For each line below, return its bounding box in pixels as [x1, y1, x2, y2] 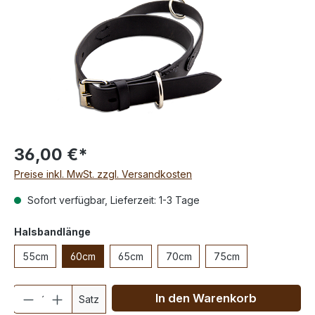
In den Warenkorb [155, 291, 257, 306]
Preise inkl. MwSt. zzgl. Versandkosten [14, 168, 192, 181]
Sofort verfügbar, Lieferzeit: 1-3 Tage [25, 194, 200, 207]
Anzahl [13, 285, 44, 298]
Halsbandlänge [14, 226, 91, 238]
